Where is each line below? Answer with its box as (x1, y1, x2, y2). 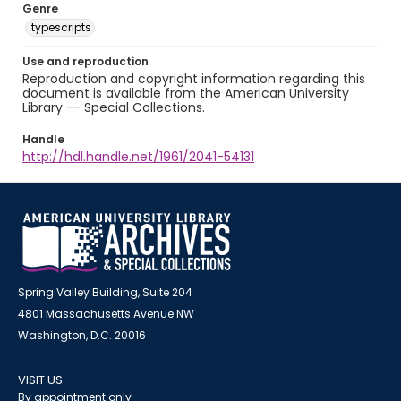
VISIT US (18, 371, 63, 388)
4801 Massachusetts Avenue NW (18, 306, 194, 321)
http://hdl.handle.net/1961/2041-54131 (22, 148, 254, 166)
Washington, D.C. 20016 (18, 328, 146, 343)
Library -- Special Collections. (22, 98, 205, 116)
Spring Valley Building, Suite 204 (18, 285, 192, 300)
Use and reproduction (22, 54, 149, 69)
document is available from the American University (22, 84, 349, 102)
